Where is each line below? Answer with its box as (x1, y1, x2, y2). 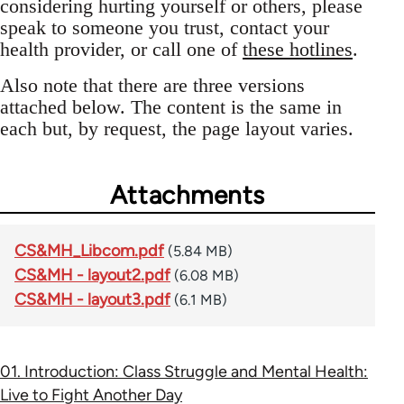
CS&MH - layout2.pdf (14, 265, 170, 286)
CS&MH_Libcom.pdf (14, 241, 164, 262)
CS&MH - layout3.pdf (14, 289, 170, 310)
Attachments (109, 179, 266, 211)
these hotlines (243, 38, 353, 61)
